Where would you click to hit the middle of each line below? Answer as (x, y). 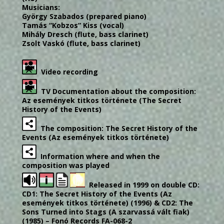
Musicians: (41, 7)
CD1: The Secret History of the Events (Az (97, 194)
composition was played (66, 165)
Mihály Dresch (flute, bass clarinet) (85, 34)
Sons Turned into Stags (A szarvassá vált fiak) (106, 212)
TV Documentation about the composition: (116, 91)
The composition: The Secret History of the (117, 128)
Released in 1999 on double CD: (142, 185)
